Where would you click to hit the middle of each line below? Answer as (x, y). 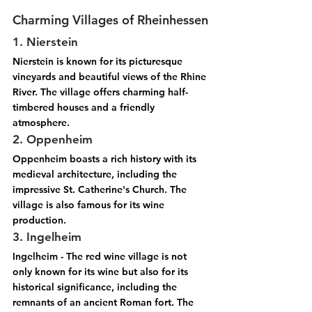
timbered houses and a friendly (85, 108)
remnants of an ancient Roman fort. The (104, 303)
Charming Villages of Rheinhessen (110, 20)
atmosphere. (41, 123)
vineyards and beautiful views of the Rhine (111, 77)
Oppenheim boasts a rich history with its (106, 159)
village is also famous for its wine (90, 205)
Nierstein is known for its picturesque (99, 62)
